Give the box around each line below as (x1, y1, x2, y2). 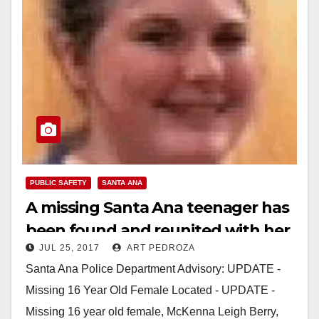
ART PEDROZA (125, 242, 195, 253)
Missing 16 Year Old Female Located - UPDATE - (26, 283, 275, 296)
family (26, 243, 73, 263)
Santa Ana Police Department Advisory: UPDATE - (26, 262, 281, 275)
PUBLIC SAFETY (30, 178, 87, 187)
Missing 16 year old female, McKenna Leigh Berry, (26, 305, 278, 318)
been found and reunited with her (26, 220, 290, 240)
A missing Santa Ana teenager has (26, 197, 289, 217)
